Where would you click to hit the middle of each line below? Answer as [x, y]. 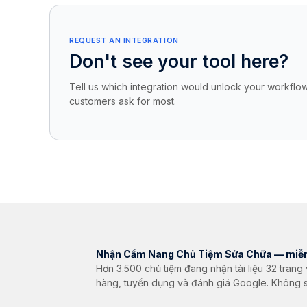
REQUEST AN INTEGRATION [124, 41]
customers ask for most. [123, 101]
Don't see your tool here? [179, 62]
